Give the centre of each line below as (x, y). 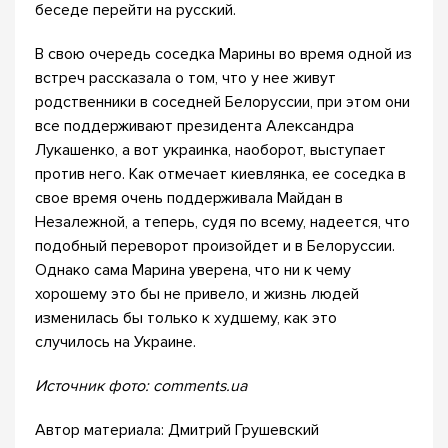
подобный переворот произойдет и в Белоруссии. (215, 246)
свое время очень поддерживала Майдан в (189, 198)
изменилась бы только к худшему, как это (186, 318)
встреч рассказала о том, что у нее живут (185, 78)
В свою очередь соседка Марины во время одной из (223, 54)
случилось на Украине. (115, 342)
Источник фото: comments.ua (141, 386)
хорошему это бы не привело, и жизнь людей (197, 294)
